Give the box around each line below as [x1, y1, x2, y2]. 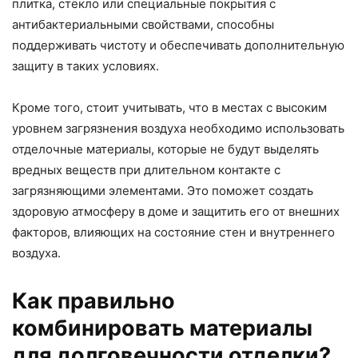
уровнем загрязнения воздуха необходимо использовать [12, 120, 344, 136]
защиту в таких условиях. [12, 58, 159, 74]
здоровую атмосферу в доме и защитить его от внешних [12, 203, 340, 219]
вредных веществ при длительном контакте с [12, 161, 280, 177]
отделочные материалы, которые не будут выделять [12, 141, 319, 157]
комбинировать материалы [12, 314, 312, 341]
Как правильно [12, 287, 175, 314]
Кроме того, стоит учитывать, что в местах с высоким [12, 99, 327, 115]
